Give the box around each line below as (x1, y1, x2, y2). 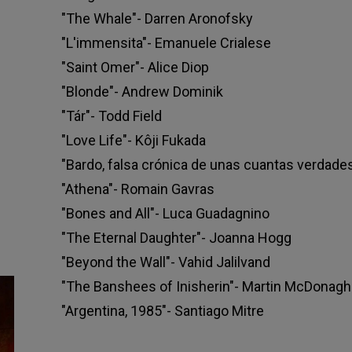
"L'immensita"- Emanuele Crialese (60, 34, 271, 51)
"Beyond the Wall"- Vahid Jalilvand (60, 253, 270, 270)
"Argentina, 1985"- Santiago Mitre (60, 302, 264, 319)
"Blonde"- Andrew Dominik (60, 82, 223, 100)
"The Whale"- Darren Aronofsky (60, 9, 253, 27)
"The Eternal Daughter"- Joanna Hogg (60, 229, 291, 246)
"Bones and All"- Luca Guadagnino (60, 204, 269, 222)
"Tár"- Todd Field (60, 107, 162, 124)
